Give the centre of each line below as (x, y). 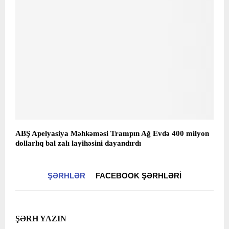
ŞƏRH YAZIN (41, 219)
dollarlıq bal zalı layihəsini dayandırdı (78, 143)
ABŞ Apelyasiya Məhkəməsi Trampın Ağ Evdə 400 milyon (112, 134)
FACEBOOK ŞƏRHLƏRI (139, 176)
